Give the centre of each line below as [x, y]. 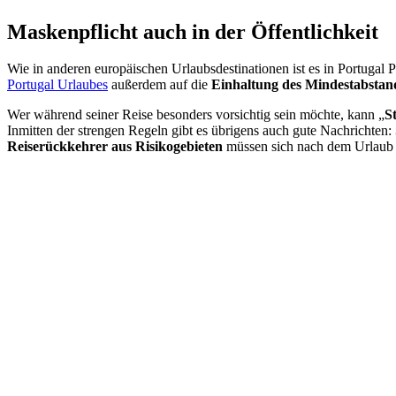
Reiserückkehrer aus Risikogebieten [115, 147]
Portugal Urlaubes [57, 85]
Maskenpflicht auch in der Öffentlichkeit [193, 31]
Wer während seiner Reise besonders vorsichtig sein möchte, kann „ [196, 115]
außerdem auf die [160, 85]
